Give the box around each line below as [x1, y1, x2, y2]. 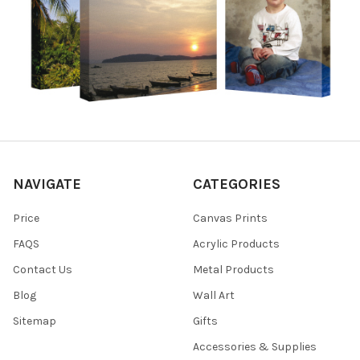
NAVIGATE [13, 175, 81, 194]
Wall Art [193, 288, 235, 303]
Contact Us [13, 263, 72, 277]
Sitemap [13, 314, 56, 329]
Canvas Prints [193, 211, 268, 226]
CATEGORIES [193, 175, 280, 194]
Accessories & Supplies [193, 340, 317, 354]
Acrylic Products [193, 237, 280, 252]
